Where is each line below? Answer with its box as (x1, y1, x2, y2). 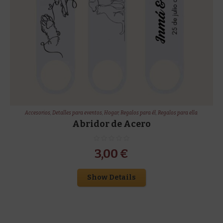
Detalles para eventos (52, 110, 103, 116)
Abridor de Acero (72, 118, 151, 129)
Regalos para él (120, 110, 156, 116)
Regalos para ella (158, 110, 198, 116)
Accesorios (25, 110, 51, 116)
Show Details (87, 173, 136, 182)
